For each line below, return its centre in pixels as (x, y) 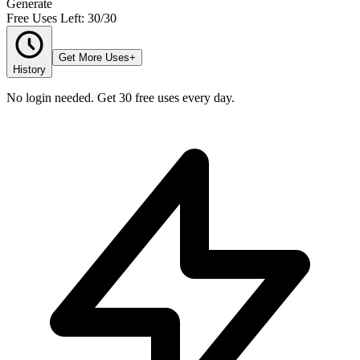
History (29, 69)
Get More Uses (94, 57)
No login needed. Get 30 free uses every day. (121, 97)
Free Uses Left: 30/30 (61, 18)
